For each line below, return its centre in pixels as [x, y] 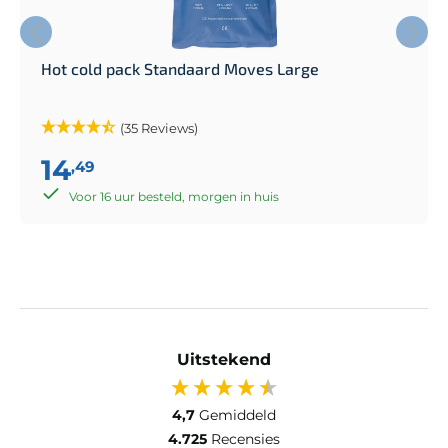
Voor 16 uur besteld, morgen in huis [174, 196]
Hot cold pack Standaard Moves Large [180, 68]
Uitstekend [224, 359]
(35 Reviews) [159, 127]
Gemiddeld [237, 414]
